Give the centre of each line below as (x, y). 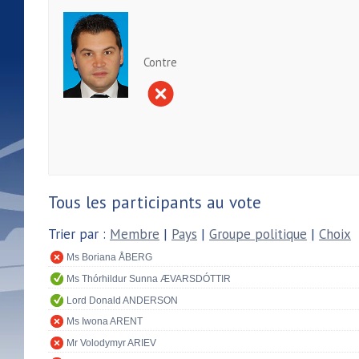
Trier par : (79, 234)
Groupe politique (258, 234)
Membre (135, 234)
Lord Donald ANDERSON (122, 300)
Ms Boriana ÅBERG (109, 258)
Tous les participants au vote (155, 202)
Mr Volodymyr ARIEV (111, 343)
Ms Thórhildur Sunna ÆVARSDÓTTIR (149, 278)
